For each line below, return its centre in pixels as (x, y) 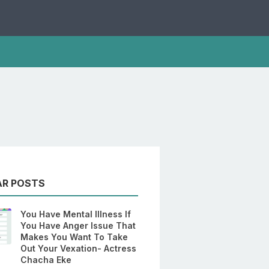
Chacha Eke (46, 260)
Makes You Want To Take (74, 237)
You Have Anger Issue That (78, 226)
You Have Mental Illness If (76, 214)
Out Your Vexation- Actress (79, 249)
